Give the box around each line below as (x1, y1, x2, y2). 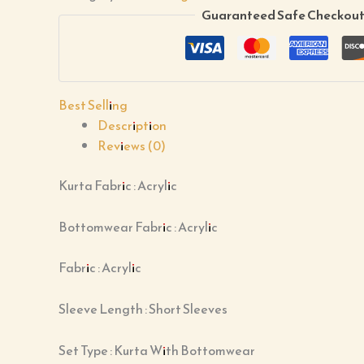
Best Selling (58, 95, 128, 115)
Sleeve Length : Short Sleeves (58, 299, 227, 319)
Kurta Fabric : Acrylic (58, 175, 177, 196)
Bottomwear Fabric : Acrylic (58, 216, 218, 236)
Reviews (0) (97, 136, 166, 156)
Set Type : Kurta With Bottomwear (58, 340, 255, 360)
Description (97, 115, 167, 136)
